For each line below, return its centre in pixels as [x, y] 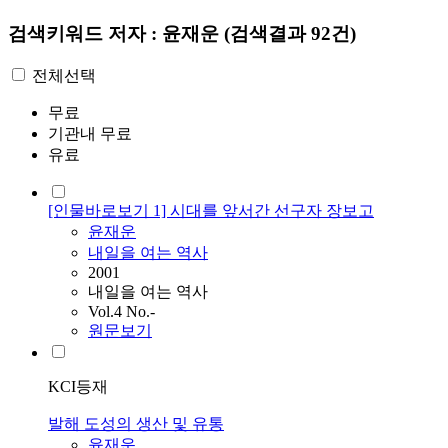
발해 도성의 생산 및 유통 [136, 424]
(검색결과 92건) [290, 33]
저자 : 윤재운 [166, 33]
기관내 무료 [90, 134]
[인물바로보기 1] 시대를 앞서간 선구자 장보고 [211, 211]
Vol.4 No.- [121, 312]
